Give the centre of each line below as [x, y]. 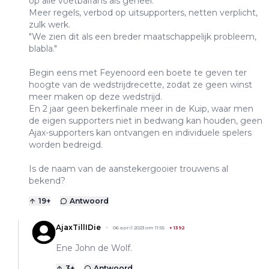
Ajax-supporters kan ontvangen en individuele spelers [140, 132]
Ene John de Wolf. [94, 248]
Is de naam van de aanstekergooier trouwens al [128, 168]
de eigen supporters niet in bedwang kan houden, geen [146, 120]
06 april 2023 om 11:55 [139, 227]
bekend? [47, 180]
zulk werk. [50, 24]
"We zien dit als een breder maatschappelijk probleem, [143, 36]
